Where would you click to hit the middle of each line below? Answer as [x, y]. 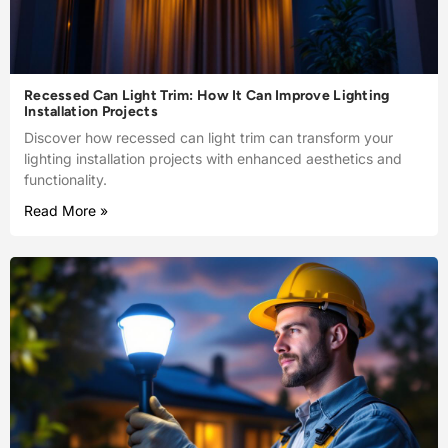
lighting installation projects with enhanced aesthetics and [213, 158]
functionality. [65, 179]
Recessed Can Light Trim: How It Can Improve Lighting [207, 95]
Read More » [66, 210]
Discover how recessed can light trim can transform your [208, 137]
